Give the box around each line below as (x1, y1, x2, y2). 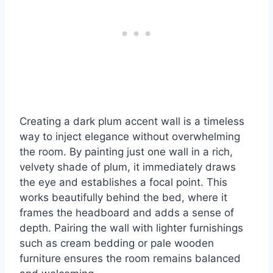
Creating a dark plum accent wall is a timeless (19, 115, 244, 128)
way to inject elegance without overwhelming (19, 130, 240, 143)
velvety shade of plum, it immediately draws (19, 161, 236, 174)
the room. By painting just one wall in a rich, (19, 146, 233, 158)
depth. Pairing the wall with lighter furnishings (19, 222, 243, 235)
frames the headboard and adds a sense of (19, 207, 234, 219)
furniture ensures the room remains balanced (19, 252, 241, 265)
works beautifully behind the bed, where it (19, 191, 227, 204)
